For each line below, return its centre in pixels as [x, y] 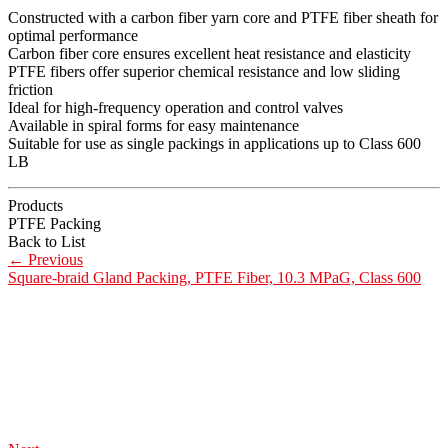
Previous [53, 260]
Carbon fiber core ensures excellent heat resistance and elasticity [209, 54]
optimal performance [73, 36]
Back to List [46, 242]
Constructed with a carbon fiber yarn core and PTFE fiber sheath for [223, 18]
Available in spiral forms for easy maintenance [153, 126]
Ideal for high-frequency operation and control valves [175, 108]
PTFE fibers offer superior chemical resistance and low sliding [204, 72]
